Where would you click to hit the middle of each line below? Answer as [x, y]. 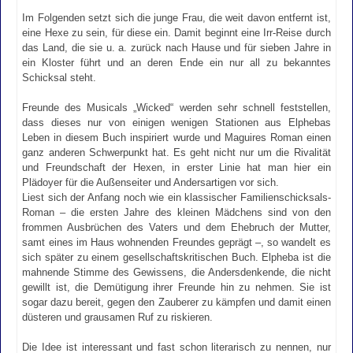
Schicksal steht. [59, 77]
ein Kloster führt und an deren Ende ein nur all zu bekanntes [176, 62]
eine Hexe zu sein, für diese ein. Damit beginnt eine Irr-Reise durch [176, 32]
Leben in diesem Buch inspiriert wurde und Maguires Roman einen [176, 137]
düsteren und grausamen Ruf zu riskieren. [118, 317]
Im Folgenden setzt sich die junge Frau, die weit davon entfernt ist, [176, 17]
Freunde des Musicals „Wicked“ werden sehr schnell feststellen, [176, 107]
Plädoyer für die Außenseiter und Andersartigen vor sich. [151, 182]
